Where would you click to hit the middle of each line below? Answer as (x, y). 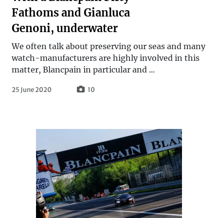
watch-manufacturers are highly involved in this (106, 58)
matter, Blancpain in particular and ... (83, 69)
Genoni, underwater (65, 28)
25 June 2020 (32, 90)
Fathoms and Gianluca (71, 13)
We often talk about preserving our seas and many (109, 46)
